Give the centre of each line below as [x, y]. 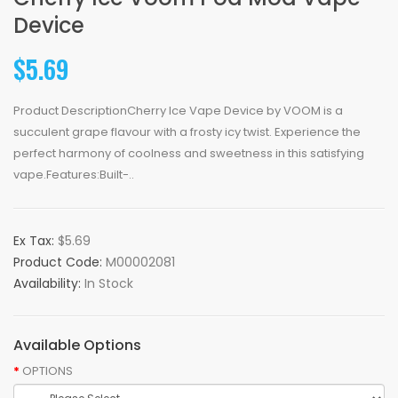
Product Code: [60, 262]
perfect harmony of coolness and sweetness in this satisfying [189, 153]
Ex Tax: [36, 241]
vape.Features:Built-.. [74, 175]
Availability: [49, 283]
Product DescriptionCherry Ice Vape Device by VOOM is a [178, 111]
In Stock [109, 283]
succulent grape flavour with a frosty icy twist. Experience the [187, 132]
